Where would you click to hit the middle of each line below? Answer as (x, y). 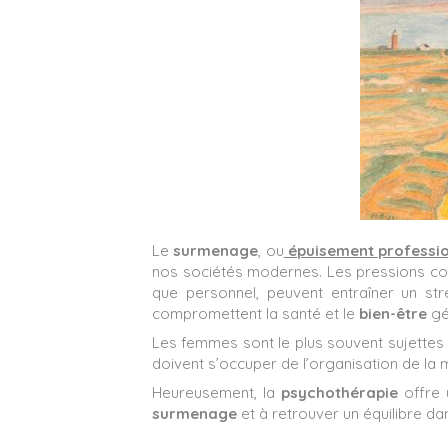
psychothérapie (339, 392)
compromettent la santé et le (255, 313)
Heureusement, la (216, 392)
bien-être (393, 313)
